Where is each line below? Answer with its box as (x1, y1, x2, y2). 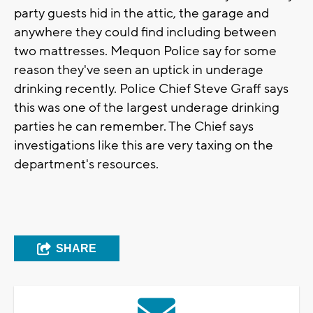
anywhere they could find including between (14, 24, 277, 41)
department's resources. (14, 156, 159, 173)
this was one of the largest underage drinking (14, 99, 279, 117)
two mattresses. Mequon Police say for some (14, 43, 277, 60)
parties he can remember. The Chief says (14, 118, 254, 136)
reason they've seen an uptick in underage (14, 61, 263, 79)
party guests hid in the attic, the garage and (14, 5, 269, 22)
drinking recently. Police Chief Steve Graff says (14, 80, 289, 98)
